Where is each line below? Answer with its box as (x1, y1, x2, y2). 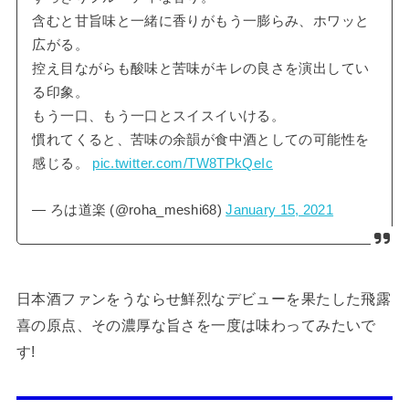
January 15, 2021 (225, 202, 334, 217)
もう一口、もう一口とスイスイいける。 (32, 108, 286, 123)
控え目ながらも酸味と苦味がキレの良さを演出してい (32, 60, 370, 76)
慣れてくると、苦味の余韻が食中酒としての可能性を (32, 131, 370, 147)
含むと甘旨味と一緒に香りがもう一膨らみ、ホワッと (32, 13, 370, 28)
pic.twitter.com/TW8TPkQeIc (92, 155, 273, 171)
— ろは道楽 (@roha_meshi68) (32, 202, 226, 217)
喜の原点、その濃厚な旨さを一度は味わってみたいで (16, 316, 376, 333)
